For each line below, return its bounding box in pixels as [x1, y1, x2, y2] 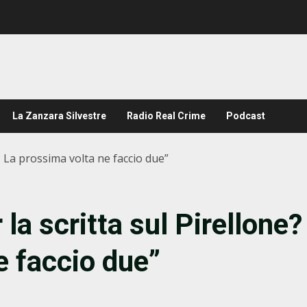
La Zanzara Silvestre [12, 110, 106, 121]
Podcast [226, 110, 265, 121]
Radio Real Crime [127, 110, 206, 121]
